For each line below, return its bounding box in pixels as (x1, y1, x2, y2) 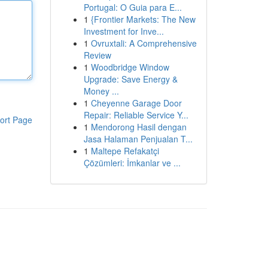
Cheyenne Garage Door (90, 97, 182, 109)
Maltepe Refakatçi (90, 145, 159, 157)
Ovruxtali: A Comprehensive (90, 37, 197, 49)
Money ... (83, 85, 119, 97)
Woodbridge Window (90, 61, 169, 73)
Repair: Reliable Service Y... (83, 109, 188, 121)
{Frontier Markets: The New (90, 13, 196, 25)
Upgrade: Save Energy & (83, 73, 178, 85)
